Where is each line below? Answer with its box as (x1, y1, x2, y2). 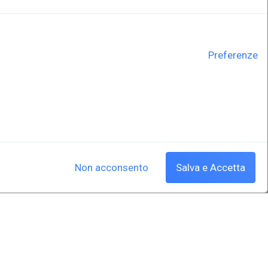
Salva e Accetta (176, 161, 245, 173)
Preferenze (208, 49, 258, 62)
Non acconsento (75, 161, 148, 173)
